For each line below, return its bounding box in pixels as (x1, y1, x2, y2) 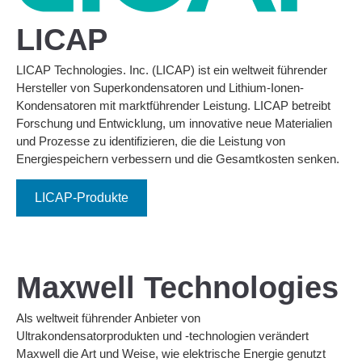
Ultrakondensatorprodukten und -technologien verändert (16, 329, 309, 343)
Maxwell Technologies (16, 271, 339, 305)
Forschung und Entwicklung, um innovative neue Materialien (16, 116, 332, 131)
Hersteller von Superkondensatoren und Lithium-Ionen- (16, 81, 304, 95)
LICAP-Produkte (35, 191, 128, 205)
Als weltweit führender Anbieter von (16, 311, 200, 326)
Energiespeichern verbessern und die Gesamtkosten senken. (16, 152, 339, 166)
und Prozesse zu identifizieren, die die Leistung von (16, 134, 285, 149)
